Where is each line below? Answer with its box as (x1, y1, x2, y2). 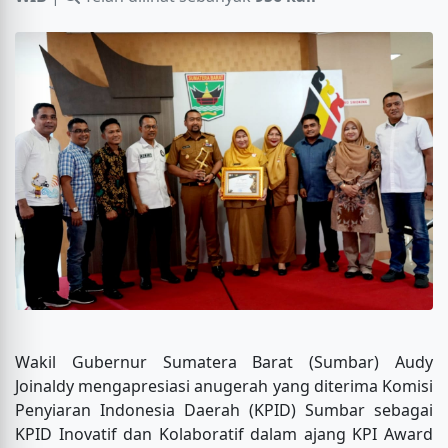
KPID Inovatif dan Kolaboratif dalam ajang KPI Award (15, 423, 433, 446)
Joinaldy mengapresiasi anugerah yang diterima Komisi (15, 375, 433, 398)
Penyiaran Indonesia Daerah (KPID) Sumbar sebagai (15, 399, 433, 422)
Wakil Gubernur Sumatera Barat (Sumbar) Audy (15, 351, 433, 374)
